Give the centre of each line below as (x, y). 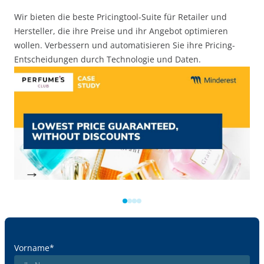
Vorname (32, 248)
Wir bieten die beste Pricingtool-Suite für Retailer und (121, 17)
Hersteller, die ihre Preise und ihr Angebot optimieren (121, 31)
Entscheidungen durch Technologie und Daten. (108, 59)
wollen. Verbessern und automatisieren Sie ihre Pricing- (125, 45)
